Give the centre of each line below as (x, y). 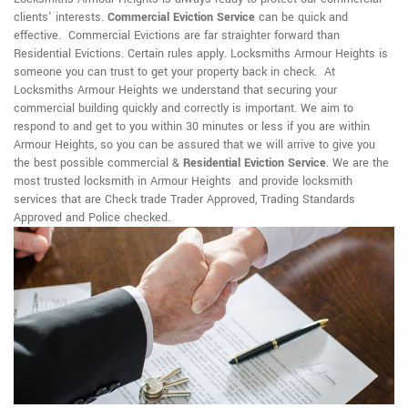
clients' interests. (61, 18)
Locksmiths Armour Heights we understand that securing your (175, 91)
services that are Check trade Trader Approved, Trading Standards (184, 200)
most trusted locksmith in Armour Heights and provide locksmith (183, 182)
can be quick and (301, 18)
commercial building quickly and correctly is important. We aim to (184, 109)
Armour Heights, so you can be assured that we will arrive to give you (194, 145)
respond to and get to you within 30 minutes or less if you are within (192, 127)
